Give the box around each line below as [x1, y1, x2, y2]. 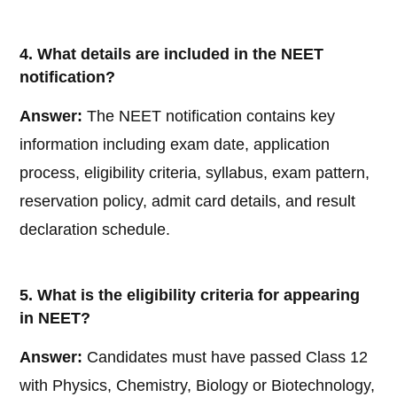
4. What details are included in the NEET [19, 45, 324, 64]
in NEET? [19, 309, 91, 328]
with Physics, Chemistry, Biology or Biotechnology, [19, 377, 376, 395]
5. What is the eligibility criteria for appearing [19, 286, 361, 305]
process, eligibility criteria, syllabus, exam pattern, [19, 164, 370, 183]
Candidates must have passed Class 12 [82, 348, 369, 367]
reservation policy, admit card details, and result [19, 192, 356, 211]
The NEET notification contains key [82, 107, 336, 126]
